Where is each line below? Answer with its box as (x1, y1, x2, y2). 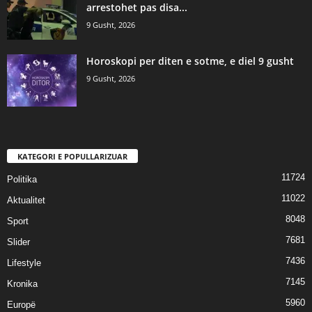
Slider (7, 237, 30, 248)
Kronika (7, 279, 38, 290)
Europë (7, 299, 36, 311)
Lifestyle (7, 258, 41, 269)
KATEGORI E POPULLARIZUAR (17, 151, 127, 162)
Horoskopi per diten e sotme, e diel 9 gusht (86, 54, 294, 68)
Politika (7, 174, 37, 185)
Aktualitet (7, 195, 45, 206)
